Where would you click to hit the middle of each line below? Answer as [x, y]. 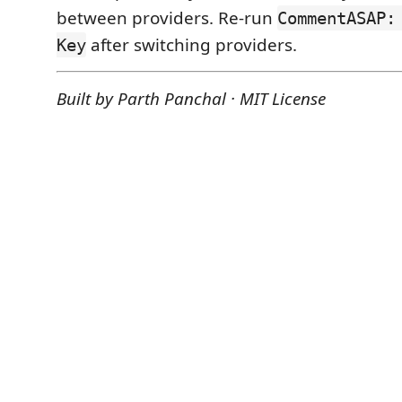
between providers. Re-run [167, 18]
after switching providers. [192, 45]
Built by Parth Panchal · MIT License [191, 99]
